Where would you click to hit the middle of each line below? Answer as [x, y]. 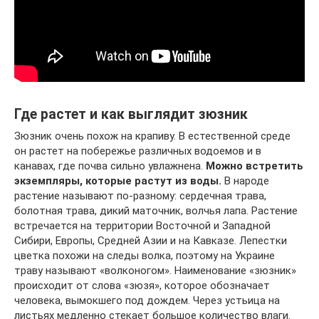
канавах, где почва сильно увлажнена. [110, 166]
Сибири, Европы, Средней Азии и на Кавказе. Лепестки [151, 241]
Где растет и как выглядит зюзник [131, 115]
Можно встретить [255, 166]
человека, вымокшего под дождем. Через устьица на [147, 300]
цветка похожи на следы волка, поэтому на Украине [145, 256]
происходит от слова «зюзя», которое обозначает [142, 286]
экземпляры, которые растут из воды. [118, 181]
